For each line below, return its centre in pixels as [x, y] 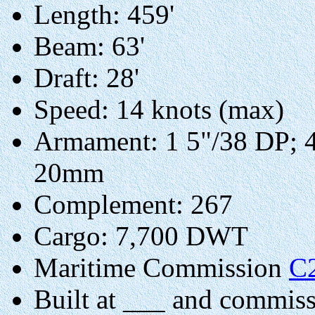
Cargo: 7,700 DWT [141, 236]
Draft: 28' [86, 77]
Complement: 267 [133, 204]
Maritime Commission [161, 267]
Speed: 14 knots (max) [159, 109]
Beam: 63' [89, 46]
